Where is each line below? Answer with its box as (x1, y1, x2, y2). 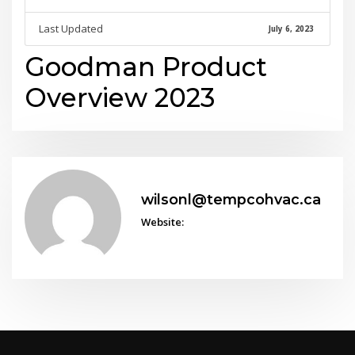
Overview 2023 (25, 82, 216, 113)
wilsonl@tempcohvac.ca (140, 191, 321, 208)
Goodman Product (25, 51, 268, 82)
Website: (140, 214, 184, 229)
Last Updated (38, 21, 103, 36)
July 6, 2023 (268, 23, 314, 34)
